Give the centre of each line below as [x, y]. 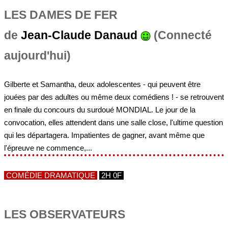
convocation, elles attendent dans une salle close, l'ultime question [113, 122]
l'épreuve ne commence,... [48, 148]
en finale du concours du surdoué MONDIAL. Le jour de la [100, 109]
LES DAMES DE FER [61, 15]
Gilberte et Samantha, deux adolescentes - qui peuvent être [102, 84]
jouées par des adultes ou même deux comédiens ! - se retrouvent [114, 97]
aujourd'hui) [37, 56]
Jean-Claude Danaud [79, 35]
